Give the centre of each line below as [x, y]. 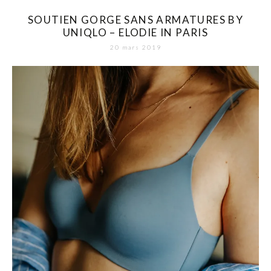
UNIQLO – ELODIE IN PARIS [135, 33]
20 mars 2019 [135, 47]
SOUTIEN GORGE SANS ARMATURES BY [135, 20]
